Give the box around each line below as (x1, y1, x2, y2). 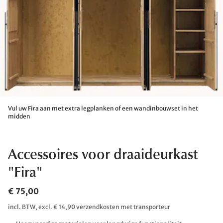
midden (8, 112, 30, 120)
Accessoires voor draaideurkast (8, 148, 198, 162)
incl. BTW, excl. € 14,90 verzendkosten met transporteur (8, 203, 170, 211)
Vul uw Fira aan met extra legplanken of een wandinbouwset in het (8, 105, 198, 112)
